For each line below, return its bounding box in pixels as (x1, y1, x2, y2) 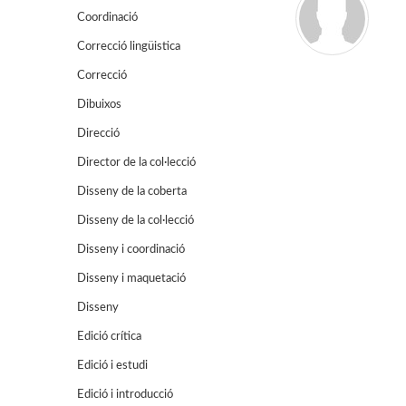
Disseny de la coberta (77, 186, 187, 198)
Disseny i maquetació (77, 273, 186, 285)
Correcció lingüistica (77, 41, 180, 53)
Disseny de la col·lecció (77, 215, 194, 227)
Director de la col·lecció (77, 157, 196, 169)
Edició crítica (77, 331, 141, 343)
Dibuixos (77, 99, 121, 111)
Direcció (77, 128, 120, 140)
